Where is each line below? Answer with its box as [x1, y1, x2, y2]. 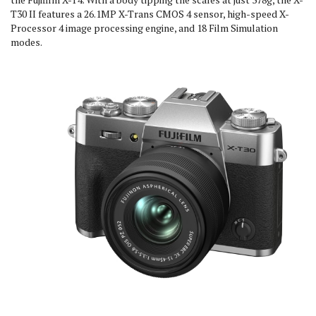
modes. [11, 35, 42, 49]
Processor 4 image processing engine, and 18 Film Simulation [11, 21, 278, 35]
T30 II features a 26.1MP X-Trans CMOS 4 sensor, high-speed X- [11, 7, 289, 20]
